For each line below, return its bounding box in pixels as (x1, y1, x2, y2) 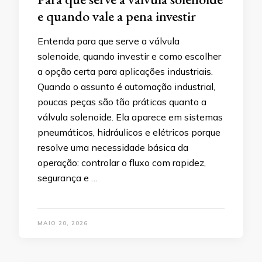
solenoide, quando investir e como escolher (37, 50, 221, 62)
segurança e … (37, 171, 98, 184)
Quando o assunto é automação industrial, (37, 80, 215, 92)
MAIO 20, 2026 (37, 219, 88, 227)
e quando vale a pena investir (37, 6, 196, 25)
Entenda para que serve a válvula (37, 35, 180, 47)
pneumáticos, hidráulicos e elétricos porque (37, 126, 220, 138)
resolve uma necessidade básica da (37, 141, 188, 153)
